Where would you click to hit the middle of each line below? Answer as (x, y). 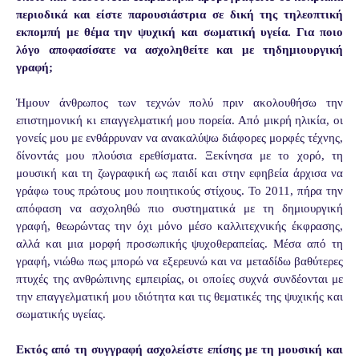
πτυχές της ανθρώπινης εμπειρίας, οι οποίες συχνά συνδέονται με (179, 278)
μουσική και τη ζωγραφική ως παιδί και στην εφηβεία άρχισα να (179, 173)
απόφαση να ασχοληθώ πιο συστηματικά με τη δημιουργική (179, 208)
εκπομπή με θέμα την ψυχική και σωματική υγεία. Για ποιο (179, 32)
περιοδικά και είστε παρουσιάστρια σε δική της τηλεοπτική (179, 14)
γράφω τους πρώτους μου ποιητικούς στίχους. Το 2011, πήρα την (179, 190)
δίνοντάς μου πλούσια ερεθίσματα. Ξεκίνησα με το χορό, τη (179, 155)
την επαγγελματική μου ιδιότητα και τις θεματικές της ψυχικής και (179, 296)
